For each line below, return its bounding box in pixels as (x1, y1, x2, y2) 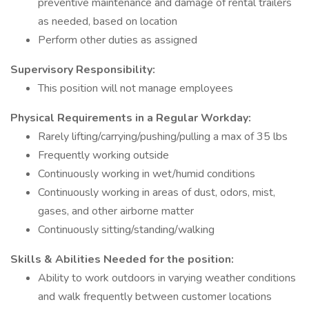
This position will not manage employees (38, 81, 233, 96)
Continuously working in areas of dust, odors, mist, (38, 185, 275, 200)
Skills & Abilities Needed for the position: (10, 252, 234, 267)
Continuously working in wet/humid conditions (38, 166, 255, 181)
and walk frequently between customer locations (38, 289, 272, 304)
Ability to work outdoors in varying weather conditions (38, 270, 296, 286)
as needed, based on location (38, 14, 177, 29)
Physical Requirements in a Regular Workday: (10, 110, 251, 126)
